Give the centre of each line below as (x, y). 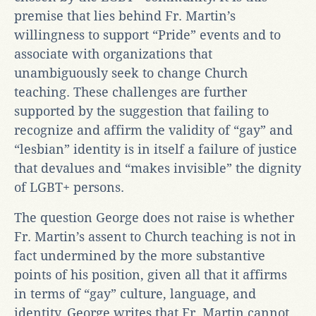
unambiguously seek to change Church (131, 73)
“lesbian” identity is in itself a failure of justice (156, 149)
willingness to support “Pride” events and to (147, 35)
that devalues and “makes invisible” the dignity (158, 168)
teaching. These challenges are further (130, 92)
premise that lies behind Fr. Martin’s (125, 16)
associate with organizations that (113, 54)
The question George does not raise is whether (154, 217)
